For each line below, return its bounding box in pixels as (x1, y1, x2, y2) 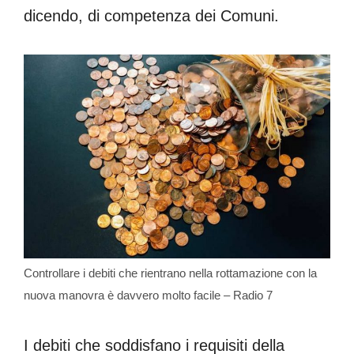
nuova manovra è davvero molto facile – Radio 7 (24, 288, 273, 303)
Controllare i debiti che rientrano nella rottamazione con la (24, 266, 317, 281)
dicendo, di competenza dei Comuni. (24, 6, 279, 24)
